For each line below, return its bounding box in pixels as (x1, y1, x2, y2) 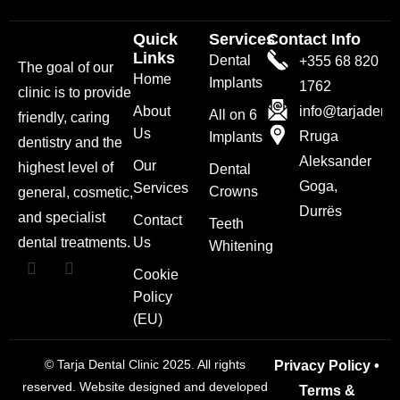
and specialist (18, 210, 105, 225)
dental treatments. (18, 235, 130, 250)
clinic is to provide (18, 85, 131, 100)
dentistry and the (18, 135, 122, 150)
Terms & (298, 383, 355, 398)
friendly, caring (18, 110, 110, 125)
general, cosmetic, (18, 185, 133, 200)
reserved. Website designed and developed (21, 379, 268, 394)
